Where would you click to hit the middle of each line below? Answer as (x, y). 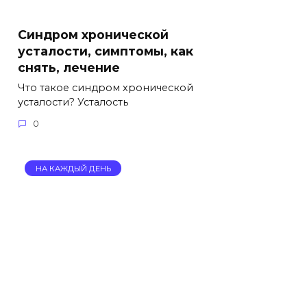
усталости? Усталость (73, 102)
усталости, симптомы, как (106, 51)
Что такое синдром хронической (106, 87)
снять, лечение (69, 67)
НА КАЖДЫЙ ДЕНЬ (73, 168)
